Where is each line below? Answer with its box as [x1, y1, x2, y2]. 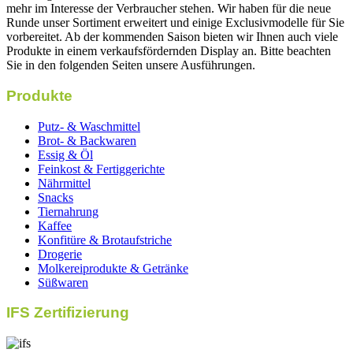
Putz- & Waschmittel [38, 119, 140, 133]
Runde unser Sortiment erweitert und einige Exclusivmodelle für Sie [6, 16, 344, 30]
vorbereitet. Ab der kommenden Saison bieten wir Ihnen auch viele [6, 30, 338, 44]
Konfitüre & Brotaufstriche [38, 232, 172, 247]
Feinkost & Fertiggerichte [38, 162, 165, 176]
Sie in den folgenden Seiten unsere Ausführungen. [6, 58, 255, 72]
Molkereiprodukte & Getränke [38, 261, 188, 275]
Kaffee [38, 218, 72, 232]
